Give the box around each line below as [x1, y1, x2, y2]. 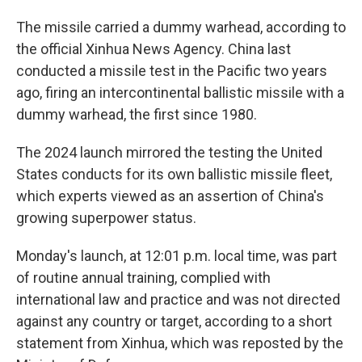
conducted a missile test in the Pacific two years [16, 62, 327, 79]
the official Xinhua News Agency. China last [16, 40, 291, 57]
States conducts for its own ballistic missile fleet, [16, 166, 332, 183]
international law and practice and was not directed [16, 291, 340, 308]
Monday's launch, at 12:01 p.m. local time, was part [16, 247, 337, 264]
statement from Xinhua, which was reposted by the [16, 335, 343, 351]
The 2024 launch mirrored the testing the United [16, 144, 322, 161]
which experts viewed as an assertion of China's [16, 187, 324, 204]
